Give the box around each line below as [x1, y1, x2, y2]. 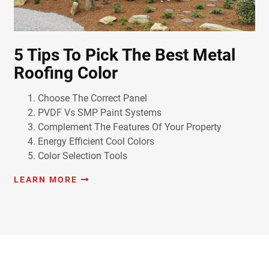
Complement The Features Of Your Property [37, 121, 222, 133]
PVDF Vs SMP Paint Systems [37, 107, 162, 119]
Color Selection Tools [37, 150, 127, 162]
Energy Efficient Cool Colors [37, 136, 154, 148]
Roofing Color [13, 63, 118, 83]
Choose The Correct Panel [37, 92, 147, 104]
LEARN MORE [13, 175, 77, 185]
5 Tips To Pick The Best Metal [13, 45, 235, 65]
